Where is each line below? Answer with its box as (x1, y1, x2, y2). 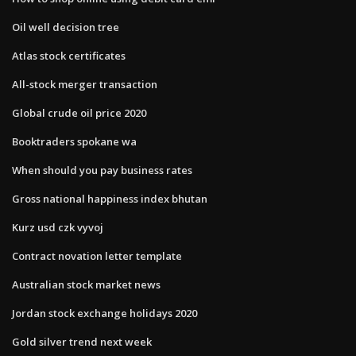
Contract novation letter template (12, 248, 182, 263)
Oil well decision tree (12, 19, 119, 34)
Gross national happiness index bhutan (12, 191, 207, 206)
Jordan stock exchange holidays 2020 (12, 305, 197, 320)
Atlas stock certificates (12, 48, 126, 63)
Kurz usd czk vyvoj (12, 219, 103, 234)
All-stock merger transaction (12, 76, 157, 91)
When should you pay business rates (12, 162, 192, 177)
